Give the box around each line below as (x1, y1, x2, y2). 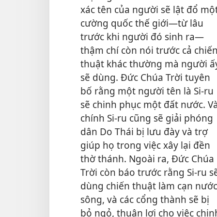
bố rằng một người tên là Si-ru (80, 84, 214, 97)
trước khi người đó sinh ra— (80, 30, 204, 43)
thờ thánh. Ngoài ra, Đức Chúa (80, 152, 214, 165)
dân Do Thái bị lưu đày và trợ (80, 124, 208, 138)
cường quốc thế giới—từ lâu (80, 16, 203, 30)
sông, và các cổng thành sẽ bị (80, 192, 209, 206)
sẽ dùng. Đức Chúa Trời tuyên (80, 70, 210, 84)
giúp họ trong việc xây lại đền (80, 138, 210, 152)
